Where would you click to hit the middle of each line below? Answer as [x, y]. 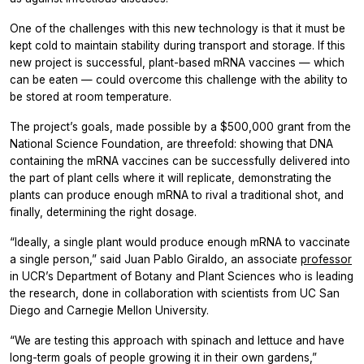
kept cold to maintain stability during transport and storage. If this [178, 46]
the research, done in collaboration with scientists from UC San [175, 294]
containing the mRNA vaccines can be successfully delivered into [180, 161]
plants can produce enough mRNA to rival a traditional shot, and [177, 195]
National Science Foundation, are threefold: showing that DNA [171, 144]
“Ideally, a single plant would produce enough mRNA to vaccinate [180, 243]
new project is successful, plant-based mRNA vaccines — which [177, 63]
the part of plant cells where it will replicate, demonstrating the [171, 178]
